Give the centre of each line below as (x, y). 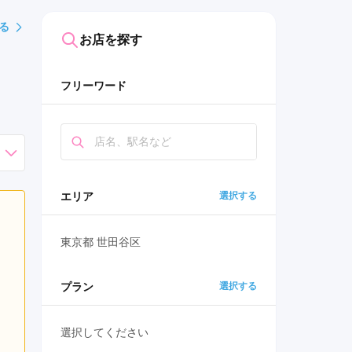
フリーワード (93, 86)
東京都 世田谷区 (101, 242)
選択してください (104, 333)
